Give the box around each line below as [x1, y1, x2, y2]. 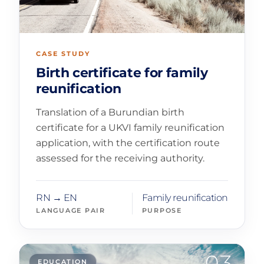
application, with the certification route [36, 137, 220, 149]
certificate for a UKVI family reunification [36, 122, 225, 134]
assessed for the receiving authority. [36, 153, 204, 164]
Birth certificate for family [36, 65, 208, 81]
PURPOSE [141, 206, 182, 215]
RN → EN [36, 192, 77, 204]
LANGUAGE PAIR [36, 206, 105, 215]
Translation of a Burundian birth [36, 107, 184, 118]
